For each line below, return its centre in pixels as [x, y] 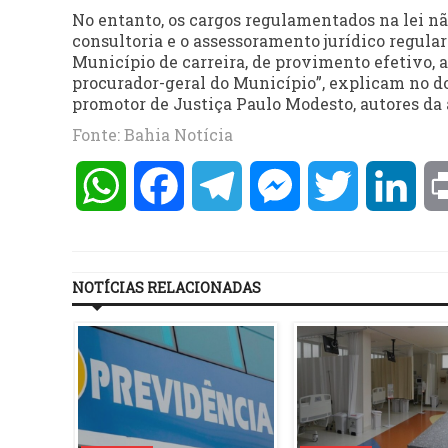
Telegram [280, 185]
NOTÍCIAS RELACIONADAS [166, 287]
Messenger [343, 185]
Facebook [221, 185]
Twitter [389, 185]
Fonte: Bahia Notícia [152, 134]
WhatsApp [169, 185]
